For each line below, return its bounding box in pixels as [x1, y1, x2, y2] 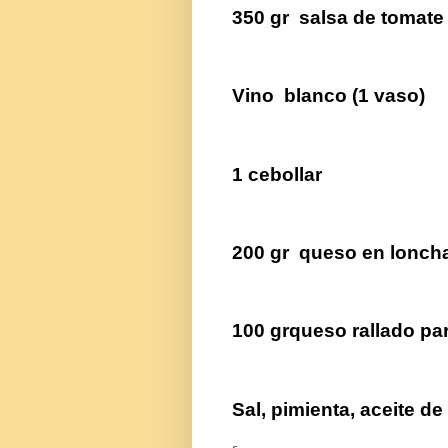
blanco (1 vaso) [284, 85, 425, 107]
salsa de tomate [299, 6, 444, 28]
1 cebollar [232, 163, 322, 185]
